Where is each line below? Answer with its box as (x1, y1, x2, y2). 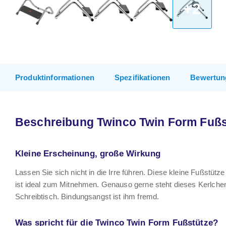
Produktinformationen (15, 73, 94, 82)
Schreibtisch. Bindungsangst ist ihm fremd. (15, 192, 159, 201)
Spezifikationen (115, 73, 171, 82)
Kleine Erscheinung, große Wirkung (15, 149, 160, 158)
